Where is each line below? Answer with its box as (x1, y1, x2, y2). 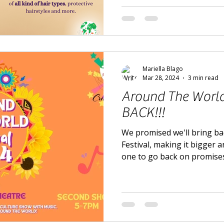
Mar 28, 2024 (142, 73, 179, 82)
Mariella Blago (142, 64, 183, 73)
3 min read (188, 73, 218, 82)
